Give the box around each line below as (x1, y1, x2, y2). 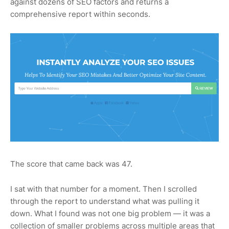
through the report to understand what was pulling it (10, 196, 199, 206)
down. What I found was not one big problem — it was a (10, 208, 210, 218)
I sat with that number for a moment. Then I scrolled (10, 184, 197, 194)
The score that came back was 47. (10, 158, 132, 169)
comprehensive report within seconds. (10, 9, 150, 19)
